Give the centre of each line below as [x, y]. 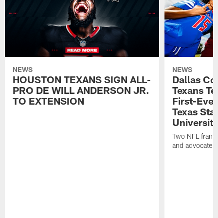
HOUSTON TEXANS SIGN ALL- [82, 79]
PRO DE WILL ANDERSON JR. [81, 90]
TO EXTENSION [49, 100]
